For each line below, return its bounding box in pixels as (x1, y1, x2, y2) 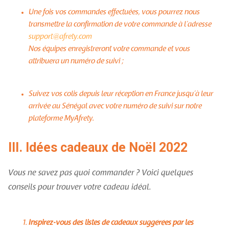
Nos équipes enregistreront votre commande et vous (29, 45, 190, 53)
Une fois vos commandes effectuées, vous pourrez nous (29, 8, 200, 16)
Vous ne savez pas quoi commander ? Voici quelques (8, 169, 193, 177)
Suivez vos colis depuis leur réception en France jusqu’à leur (29, 90, 213, 98)
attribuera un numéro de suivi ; (29, 57, 124, 65)
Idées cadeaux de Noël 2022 (26, 140, 188, 155)
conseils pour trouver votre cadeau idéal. (8, 183, 151, 192)
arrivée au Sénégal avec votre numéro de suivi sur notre (29, 102, 202, 110)
